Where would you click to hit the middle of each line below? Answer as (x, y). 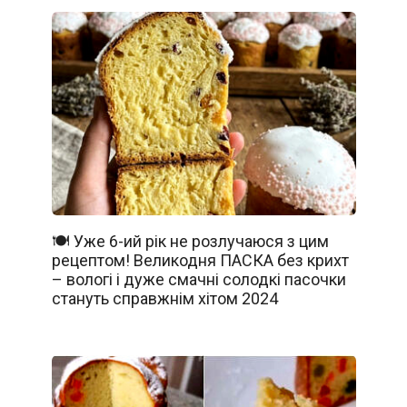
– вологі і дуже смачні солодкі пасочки (199, 279)
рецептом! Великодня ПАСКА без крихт (200, 260)
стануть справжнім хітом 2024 (164, 298)
